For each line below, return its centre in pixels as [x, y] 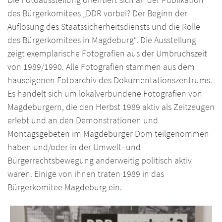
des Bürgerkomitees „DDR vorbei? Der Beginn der [97, 13]
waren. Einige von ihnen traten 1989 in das [86, 174]
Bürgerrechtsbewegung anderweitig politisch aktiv [100, 160]
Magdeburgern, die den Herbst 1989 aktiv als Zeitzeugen [111, 107]
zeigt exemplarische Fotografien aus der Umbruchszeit [107, 53]
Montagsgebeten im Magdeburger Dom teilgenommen [108, 134]
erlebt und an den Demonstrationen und [83, 120]
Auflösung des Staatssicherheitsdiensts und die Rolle [104, 27]
